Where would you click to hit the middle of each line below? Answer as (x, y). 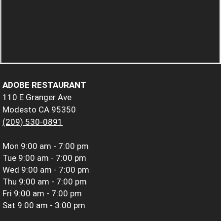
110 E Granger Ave (37, 97)
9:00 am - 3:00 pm (51, 205)
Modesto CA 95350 (39, 109)
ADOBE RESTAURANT (44, 85)
